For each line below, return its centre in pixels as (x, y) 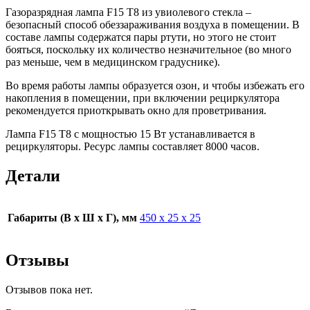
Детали (33, 175)
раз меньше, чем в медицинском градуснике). (113, 62)
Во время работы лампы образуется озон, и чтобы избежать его (155, 85)
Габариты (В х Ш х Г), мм (72, 218)
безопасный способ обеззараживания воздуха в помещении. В (153, 24)
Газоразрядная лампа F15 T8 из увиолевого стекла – (128, 12)
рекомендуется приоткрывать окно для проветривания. (136, 110)
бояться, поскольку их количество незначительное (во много (148, 49)
